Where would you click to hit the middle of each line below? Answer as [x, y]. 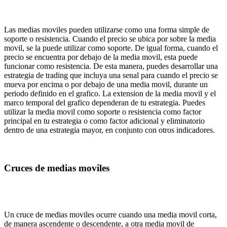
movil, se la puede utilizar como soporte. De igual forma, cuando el [111, 48]
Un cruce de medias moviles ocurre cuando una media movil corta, [110, 215]
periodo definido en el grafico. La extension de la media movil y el [110, 93]
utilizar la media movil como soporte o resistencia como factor [103, 111]
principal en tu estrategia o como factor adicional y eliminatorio [104, 121]
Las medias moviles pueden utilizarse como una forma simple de [107, 29]
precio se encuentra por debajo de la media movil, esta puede [101, 57]
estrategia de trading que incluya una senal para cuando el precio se [111, 75]
